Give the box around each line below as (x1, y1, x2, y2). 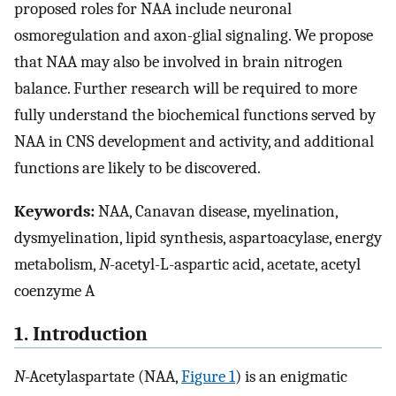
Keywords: (14, 201, 95, 221)
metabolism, (14, 254, 99, 274)
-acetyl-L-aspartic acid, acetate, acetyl (110, 254, 361, 274)
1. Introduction (14, 322, 148, 346)
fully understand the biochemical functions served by (14, 105, 376, 126)
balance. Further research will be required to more (14, 79, 357, 99)
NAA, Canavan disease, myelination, (95, 201, 338, 221)
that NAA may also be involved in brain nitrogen (14, 52, 343, 72)
